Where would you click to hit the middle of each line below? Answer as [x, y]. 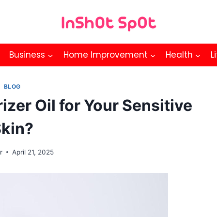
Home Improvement [105, 55]
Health [179, 55]
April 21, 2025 [33, 152]
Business [27, 55]
